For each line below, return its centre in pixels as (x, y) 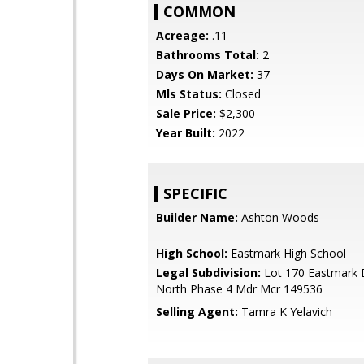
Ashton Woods (279, 217)
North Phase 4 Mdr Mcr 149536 (239, 289)
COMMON (199, 11)
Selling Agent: (197, 312)
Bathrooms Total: (208, 55)
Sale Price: (186, 113)
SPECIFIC (195, 193)
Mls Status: (189, 94)
